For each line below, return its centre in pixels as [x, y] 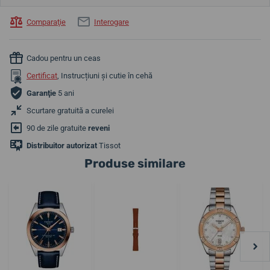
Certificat [42, 76]
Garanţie [41, 93]
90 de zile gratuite [57, 128]
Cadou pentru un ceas [64, 58]
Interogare [111, 22]
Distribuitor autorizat [62, 146]
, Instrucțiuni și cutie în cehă [105, 76]
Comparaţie [46, 22]
